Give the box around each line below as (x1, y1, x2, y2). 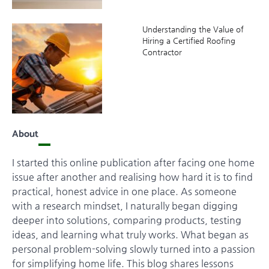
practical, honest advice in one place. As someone (12, 185, 237, 197)
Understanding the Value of (142, 25, 244, 34)
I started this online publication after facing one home (12, 156, 255, 168)
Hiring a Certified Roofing (142, 36, 235, 46)
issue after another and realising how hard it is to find (12, 171, 253, 183)
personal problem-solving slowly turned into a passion (12, 243, 255, 255)
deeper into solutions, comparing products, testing (12, 214, 241, 226)
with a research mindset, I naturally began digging (12, 199, 238, 211)
